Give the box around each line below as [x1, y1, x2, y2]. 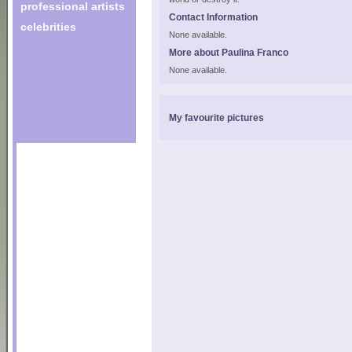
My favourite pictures [169, 112, 264, 123]
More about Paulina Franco [169, 47, 288, 57]
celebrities [20, 20, 76, 33]
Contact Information [169, 12, 258, 22]
